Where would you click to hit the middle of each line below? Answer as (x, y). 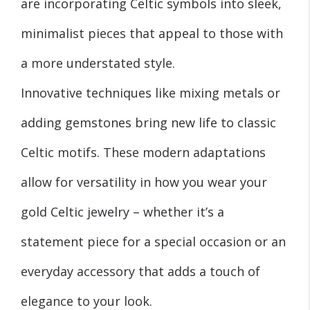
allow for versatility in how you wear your (144, 182)
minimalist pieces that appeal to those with (152, 33)
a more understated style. (98, 63)
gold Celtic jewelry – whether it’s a (122, 211)
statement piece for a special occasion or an (153, 241)
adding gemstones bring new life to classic (148, 122)
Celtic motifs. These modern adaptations (143, 152)
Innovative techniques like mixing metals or (151, 92)
